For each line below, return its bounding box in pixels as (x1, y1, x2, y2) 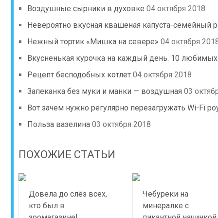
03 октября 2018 (92, 120, 151, 129)
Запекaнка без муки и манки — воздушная (27, 87, 182, 96)
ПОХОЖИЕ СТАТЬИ (18, 148, 115, 161)
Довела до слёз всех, (29, 189, 107, 199)
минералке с (142, 201, 189, 210)
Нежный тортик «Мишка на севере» (27, 37, 159, 46)
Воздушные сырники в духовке (27, 4, 145, 13)
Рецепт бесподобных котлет (27, 70, 131, 79)
